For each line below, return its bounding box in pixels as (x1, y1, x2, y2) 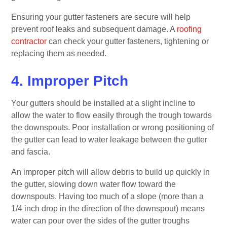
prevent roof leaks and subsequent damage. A (11, 24, 177, 33)
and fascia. (11, 147, 53, 156)
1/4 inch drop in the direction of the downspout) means (11, 204, 205, 213)
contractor (11, 36, 47, 46)
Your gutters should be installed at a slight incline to (11, 98, 196, 107)
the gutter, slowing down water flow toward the (11, 179, 176, 188)
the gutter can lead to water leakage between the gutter (11, 135, 208, 144)
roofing (177, 24, 202, 33)
